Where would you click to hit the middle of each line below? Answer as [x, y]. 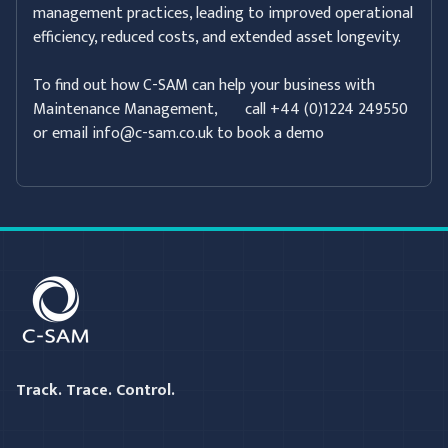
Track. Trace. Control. [95, 391]
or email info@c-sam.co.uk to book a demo [178, 134]
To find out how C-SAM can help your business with [204, 86]
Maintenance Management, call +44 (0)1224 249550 [220, 110]
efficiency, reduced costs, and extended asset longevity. [217, 38]
